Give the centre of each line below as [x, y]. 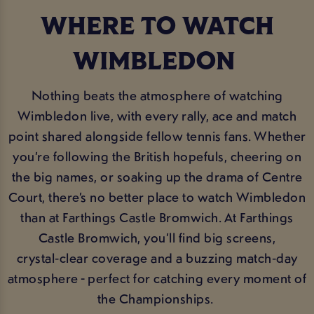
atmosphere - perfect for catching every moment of [157, 278]
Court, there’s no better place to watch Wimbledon [157, 197]
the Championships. [157, 298]
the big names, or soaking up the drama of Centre [157, 176]
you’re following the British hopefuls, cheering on [157, 156]
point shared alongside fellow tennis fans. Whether [157, 136]
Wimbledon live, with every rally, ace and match [157, 115]
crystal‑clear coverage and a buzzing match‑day [157, 258]
